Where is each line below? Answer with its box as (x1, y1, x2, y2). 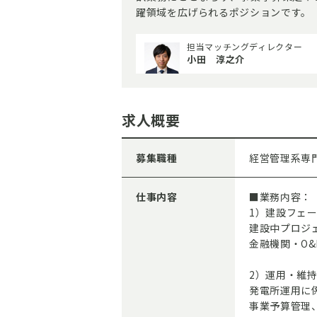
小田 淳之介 (187, 52, 245, 66)
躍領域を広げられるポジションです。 (136, 5, 311, 19)
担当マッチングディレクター (187, 40, 303, 52)
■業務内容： (249, 190, 311, 204)
